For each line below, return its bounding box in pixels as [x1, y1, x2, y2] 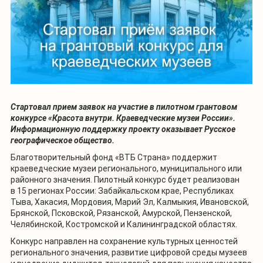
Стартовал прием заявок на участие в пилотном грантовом [11, 102, 237, 112]
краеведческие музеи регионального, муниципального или [11, 163, 242, 173]
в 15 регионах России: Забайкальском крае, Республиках [11, 186, 234, 195]
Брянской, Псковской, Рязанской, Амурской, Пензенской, [11, 208, 232, 218]
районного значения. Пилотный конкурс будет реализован [11, 174, 240, 184]
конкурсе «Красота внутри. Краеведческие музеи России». [11, 113, 235, 123]
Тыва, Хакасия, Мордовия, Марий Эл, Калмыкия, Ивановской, [11, 197, 249, 207]
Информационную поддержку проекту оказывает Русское [11, 124, 235, 134]
